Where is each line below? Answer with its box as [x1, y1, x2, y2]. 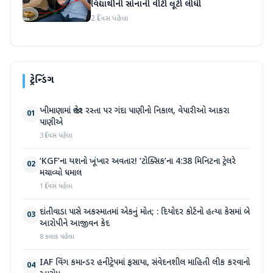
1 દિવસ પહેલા [40, 182, 73, 191]
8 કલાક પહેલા [40, 233, 74, 241]
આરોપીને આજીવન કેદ [40, 218, 110, 230]
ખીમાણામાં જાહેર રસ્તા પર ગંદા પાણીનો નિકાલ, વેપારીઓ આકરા [40, 105, 229, 117]
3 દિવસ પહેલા [40, 132, 73, 140]
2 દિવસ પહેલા [91, 14, 128, 24]
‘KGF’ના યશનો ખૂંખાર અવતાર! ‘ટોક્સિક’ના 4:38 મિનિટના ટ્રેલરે [40, 156, 236, 168]
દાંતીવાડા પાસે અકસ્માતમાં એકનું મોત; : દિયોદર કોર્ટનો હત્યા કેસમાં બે [40, 207, 250, 218]
